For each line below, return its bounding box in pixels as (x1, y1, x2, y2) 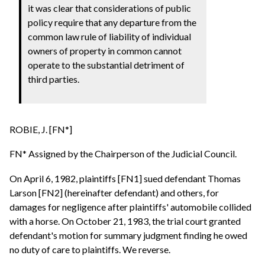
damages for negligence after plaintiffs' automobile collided (9, 201, 251, 212)
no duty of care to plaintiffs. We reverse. (9, 243, 170, 255)
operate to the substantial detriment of (28, 59, 185, 70)
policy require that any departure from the (28, 16, 197, 28)
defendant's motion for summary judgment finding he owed (9, 229, 247, 241)
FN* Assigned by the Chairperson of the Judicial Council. (9, 148, 237, 160)
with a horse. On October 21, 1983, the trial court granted (9, 215, 241, 227)
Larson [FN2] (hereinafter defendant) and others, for (9, 186, 219, 198)
